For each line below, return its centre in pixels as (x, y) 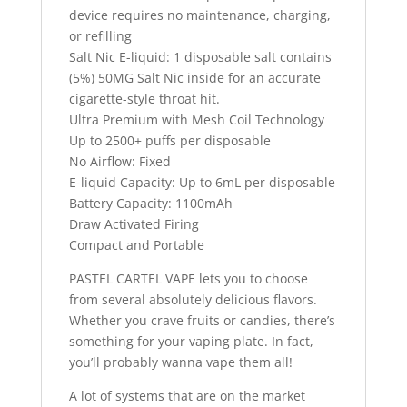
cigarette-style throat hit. (144, 99)
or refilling (100, 36)
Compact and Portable (136, 245)
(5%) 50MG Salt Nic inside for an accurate (194, 78)
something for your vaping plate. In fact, (191, 342)
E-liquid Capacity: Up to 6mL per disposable (202, 183)
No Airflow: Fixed (119, 162)
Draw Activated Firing (134, 224)
